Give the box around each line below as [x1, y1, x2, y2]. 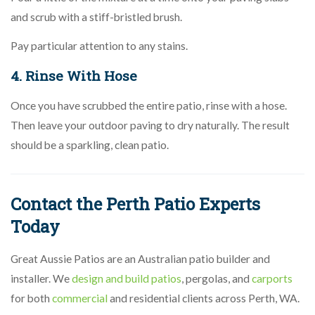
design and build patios [72, 272, 181, 285]
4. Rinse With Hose [11, 66, 137, 84]
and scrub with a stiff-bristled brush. [11, 10, 182, 23]
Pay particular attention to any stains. [11, 39, 188, 52]
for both [11, 292, 52, 305]
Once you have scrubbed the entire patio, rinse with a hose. [11, 98, 287, 112]
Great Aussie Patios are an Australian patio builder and [11, 252, 270, 266]
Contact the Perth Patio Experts [11, 192, 260, 215]
